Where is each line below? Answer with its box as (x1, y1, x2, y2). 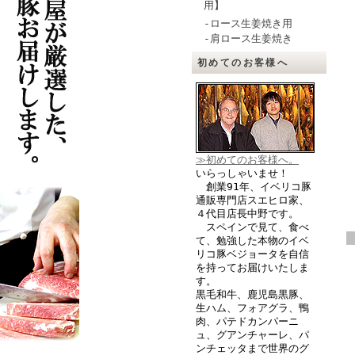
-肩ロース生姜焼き (204, 32, 292, 44)
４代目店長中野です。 (196, 208, 299, 219)
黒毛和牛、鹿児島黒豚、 (196, 288, 309, 300)
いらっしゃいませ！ (196, 167, 288, 179)
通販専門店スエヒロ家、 (196, 194, 309, 206)
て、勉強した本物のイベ (196, 235, 309, 246)
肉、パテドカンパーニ (196, 315, 299, 327)
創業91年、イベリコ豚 (196, 181, 311, 193)
